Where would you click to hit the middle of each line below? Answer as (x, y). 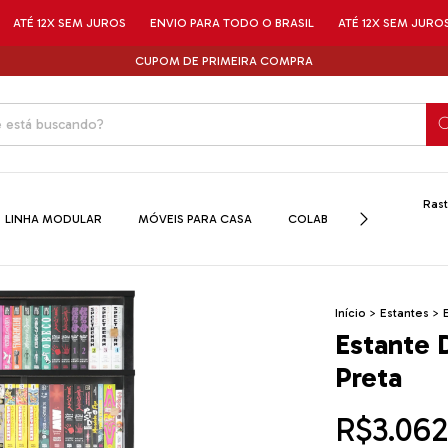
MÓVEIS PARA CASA (195, 219)
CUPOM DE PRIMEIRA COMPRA (224, 61)
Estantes (404, 313)
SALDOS (387, 219)
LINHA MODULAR (53, 219)
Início (350, 313)
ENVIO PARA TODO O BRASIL (152, 23)
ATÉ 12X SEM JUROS (315, 23)
